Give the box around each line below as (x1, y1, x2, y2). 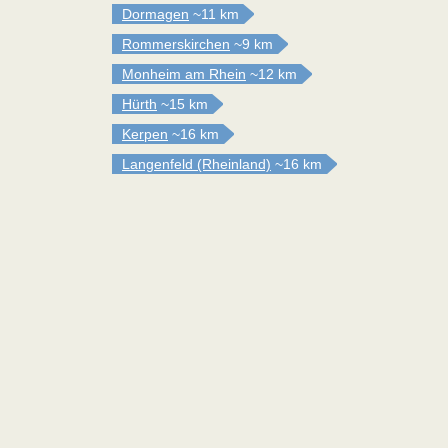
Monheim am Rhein (122, 66, 246, 82)
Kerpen (122, 126, 168, 142)
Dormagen (122, 6, 189, 22)
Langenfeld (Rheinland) (122, 156, 271, 172)
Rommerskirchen (122, 36, 230, 52)
